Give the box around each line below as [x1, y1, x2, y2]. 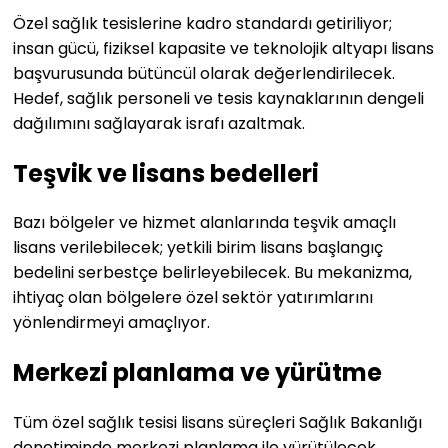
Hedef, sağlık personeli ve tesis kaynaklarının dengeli [13, 86, 424, 110]
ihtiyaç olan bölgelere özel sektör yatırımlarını [13, 286, 373, 310]
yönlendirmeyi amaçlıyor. [13, 311, 210, 335]
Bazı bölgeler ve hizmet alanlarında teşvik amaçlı [13, 211, 396, 235]
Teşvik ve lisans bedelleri [13, 156, 319, 190]
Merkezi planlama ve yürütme [13, 356, 382, 390]
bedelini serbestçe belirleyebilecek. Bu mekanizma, [13, 261, 412, 285]
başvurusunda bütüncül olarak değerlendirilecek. [13, 61, 395, 85]
